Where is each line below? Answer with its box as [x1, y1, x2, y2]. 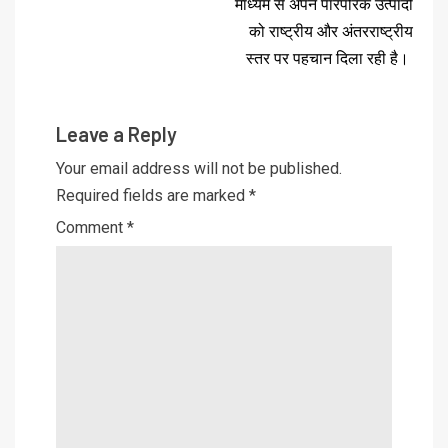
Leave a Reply [56, 121, 177, 146]
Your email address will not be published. [56, 158, 342, 178]
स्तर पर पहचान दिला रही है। [246, 48, 413, 68]
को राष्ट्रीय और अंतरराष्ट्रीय [249, 21, 413, 41]
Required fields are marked [56, 185, 249, 205]
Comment [56, 217, 127, 237]
